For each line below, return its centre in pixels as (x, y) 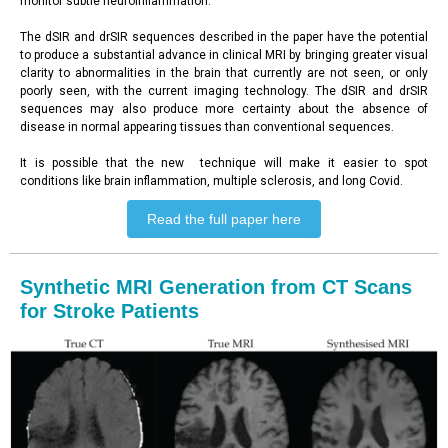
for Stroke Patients (109, 311)
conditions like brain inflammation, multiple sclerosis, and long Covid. (211, 181)
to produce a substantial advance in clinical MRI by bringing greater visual (224, 55)
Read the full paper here (224, 219)
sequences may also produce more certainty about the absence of (224, 109)
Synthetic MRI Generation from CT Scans (216, 287)
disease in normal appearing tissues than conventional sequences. (207, 127)
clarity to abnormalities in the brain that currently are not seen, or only (224, 73)
